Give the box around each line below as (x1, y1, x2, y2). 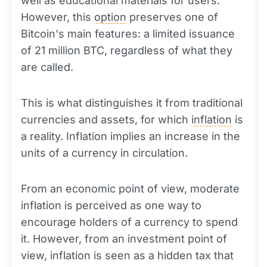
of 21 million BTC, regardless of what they (21, 44, 232, 57)
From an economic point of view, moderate (21, 182, 240, 195)
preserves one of (126, 11, 218, 24)
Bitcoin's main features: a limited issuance (21, 27, 235, 41)
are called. (21, 61, 73, 74)
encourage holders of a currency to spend (21, 216, 238, 229)
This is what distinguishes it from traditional (21, 97, 243, 110)
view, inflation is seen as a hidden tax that (21, 249, 234, 262)
